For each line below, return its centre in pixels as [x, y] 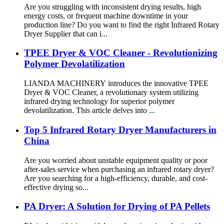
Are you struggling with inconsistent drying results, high [112, 6]
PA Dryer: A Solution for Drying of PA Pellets [117, 206]
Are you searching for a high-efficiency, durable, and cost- [116, 178]
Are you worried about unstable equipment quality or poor [116, 160]
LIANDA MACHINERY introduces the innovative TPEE [116, 83]
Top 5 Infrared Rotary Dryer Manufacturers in [120, 129]
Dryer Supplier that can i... [66, 33]
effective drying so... [56, 187]
